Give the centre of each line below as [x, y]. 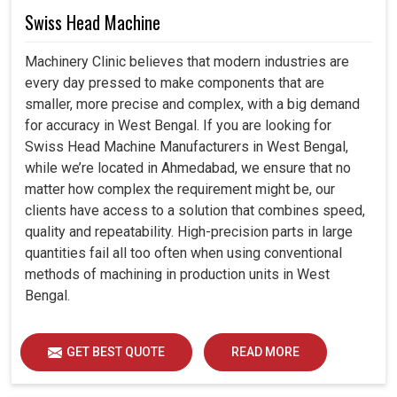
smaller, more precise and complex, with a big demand [192, 105]
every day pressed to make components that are [175, 83]
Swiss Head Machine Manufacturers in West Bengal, [187, 147]
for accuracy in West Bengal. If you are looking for [178, 126]
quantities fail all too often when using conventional [183, 253]
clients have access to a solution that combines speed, [195, 211]
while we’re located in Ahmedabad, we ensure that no [188, 168]
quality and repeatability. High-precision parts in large [189, 232]
